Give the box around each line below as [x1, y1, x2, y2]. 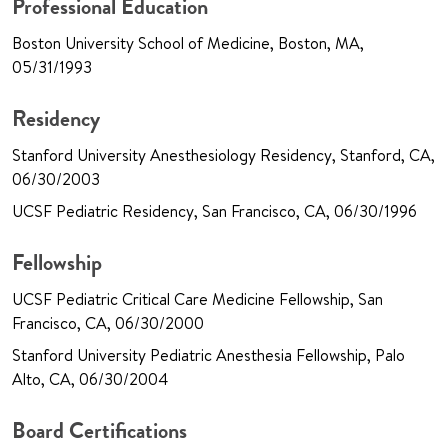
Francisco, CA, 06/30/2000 [12, 312, 204, 335]
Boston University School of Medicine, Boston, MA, [12, 32, 364, 55]
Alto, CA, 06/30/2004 [12, 368, 168, 391]
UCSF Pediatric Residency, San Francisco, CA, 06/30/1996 [12, 200, 417, 223]
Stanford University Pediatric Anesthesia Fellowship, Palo [12, 344, 405, 367]
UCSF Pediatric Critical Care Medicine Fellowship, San [12, 288, 383, 311]
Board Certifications [12, 416, 187, 446]
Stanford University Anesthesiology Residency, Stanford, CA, [12, 144, 435, 167]
